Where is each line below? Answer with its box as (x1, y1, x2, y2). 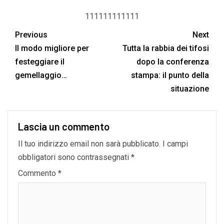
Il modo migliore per (15, 43, 89, 53)
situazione (170, 84, 209, 94)
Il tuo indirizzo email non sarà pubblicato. (18, 139, 160, 149)
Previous (15, 30, 47, 40)
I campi (162, 139, 188, 149)
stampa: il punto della (131, 70, 209, 80)
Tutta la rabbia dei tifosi (122, 43, 209, 53)
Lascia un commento (18, 120, 109, 133)
